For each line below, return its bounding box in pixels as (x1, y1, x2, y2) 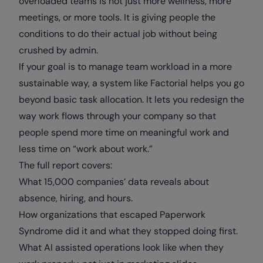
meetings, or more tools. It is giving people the (19, 11, 215, 23)
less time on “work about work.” (19, 142, 153, 155)
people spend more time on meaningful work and (19, 126, 229, 139)
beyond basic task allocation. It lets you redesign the (19, 93, 244, 106)
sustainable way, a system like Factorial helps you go (19, 76, 244, 89)
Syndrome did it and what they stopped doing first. (19, 224, 238, 237)
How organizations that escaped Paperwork (19, 208, 205, 221)
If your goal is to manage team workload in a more (19, 60, 232, 73)
